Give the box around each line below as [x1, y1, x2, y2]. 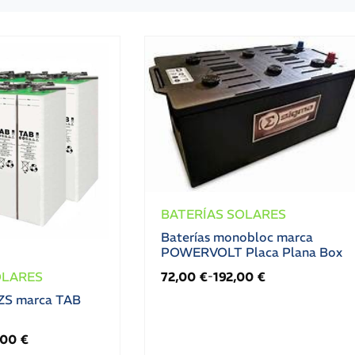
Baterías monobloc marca [161, 228, 313, 245]
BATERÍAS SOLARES [161, 205, 286, 222]
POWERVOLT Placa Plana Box [161, 243, 342, 260]
